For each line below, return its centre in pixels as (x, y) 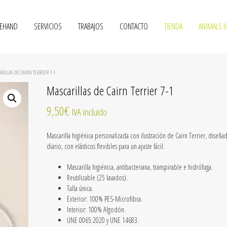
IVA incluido (89, 112)
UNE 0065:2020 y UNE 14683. (103, 220)
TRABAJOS (91, 26)
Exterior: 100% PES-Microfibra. (105, 199)
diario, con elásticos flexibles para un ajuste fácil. (106, 146)
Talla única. (80, 188)
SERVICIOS (48, 26)
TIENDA (173, 26)
